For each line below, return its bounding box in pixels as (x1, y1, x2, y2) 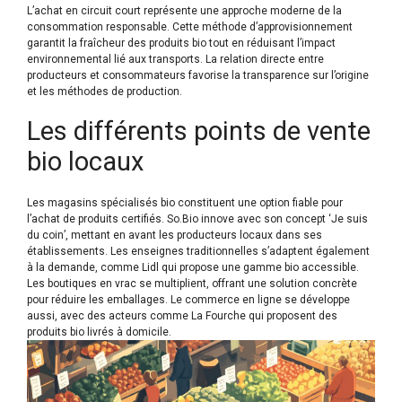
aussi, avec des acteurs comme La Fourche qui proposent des (27, 310, 337, 323)
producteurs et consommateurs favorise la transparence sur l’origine (27, 69, 369, 83)
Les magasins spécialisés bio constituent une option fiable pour (27, 197, 343, 210)
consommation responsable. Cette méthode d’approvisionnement (27, 21, 353, 34)
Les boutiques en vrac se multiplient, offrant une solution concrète (27, 277, 357, 291)
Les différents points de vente (27, 116, 371, 147)
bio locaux (27, 146, 144, 178)
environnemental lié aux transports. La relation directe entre (27, 53, 324, 66)
